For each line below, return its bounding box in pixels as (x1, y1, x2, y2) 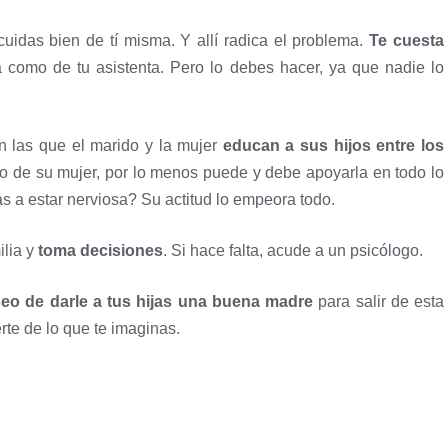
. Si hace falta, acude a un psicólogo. (163, 241, 423, 259)
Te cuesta (369, 31, 445, 49)
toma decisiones (38, 241, 163, 259)
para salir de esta (313, 292, 445, 310)
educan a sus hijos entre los (222, 136, 445, 154)
